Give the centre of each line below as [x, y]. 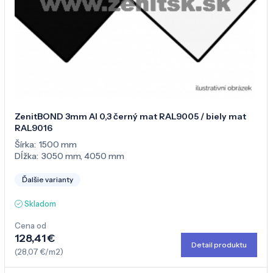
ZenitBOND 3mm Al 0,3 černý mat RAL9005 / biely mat [130, 116]
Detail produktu [219, 245]
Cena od [30, 225]
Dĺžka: [27, 156]
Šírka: [25, 144]
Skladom [40, 203]
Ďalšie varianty [48, 179]
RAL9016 [34, 128]
